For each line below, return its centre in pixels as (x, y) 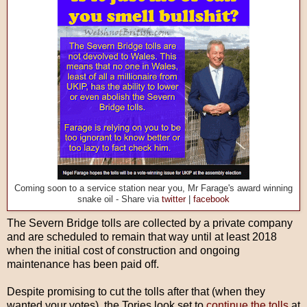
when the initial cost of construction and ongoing (123, 251)
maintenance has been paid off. (83, 265)
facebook (211, 200)
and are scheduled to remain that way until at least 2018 (142, 237)
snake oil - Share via (120, 200)
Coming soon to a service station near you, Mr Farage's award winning (153, 189)
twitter (174, 200)
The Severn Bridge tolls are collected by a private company (150, 223)
